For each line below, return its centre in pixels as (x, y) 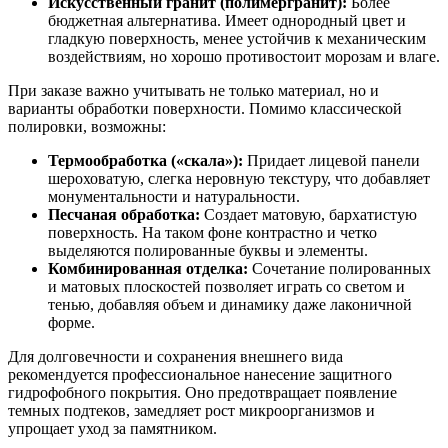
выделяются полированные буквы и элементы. (208, 250)
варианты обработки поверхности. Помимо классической (205, 108)
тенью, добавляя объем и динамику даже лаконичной (230, 304)
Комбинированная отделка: (148, 268)
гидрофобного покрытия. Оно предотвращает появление (202, 392)
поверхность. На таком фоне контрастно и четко (212, 232)
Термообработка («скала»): (145, 160)
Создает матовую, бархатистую (308, 214)
